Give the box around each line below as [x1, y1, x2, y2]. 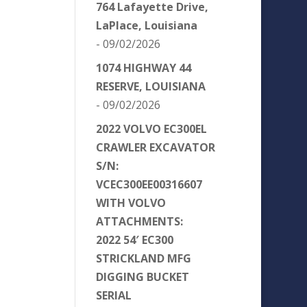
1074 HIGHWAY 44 [96, 60, 192, 75]
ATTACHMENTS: [96, 213, 184, 229]
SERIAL [96, 287, 132, 303]
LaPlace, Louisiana [96, 17, 198, 33]
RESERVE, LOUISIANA [96, 78, 206, 94]
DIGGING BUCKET [96, 269, 190, 284]
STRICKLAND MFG [96, 250, 192, 266]
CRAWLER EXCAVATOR [96, 139, 216, 155]
